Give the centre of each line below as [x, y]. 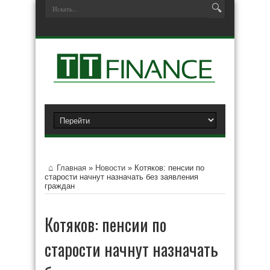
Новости [110, 168]
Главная [71, 168]
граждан [60, 186]
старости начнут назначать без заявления [121, 177]
